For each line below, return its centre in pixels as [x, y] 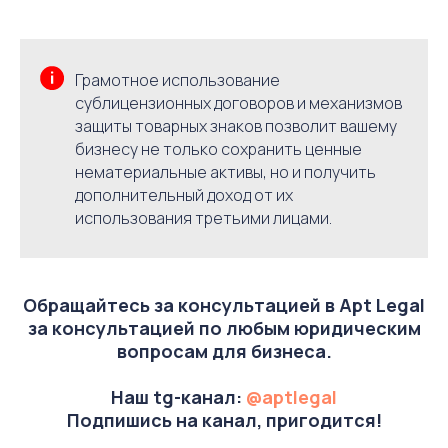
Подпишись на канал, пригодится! [224, 420]
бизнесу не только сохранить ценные [218, 149]
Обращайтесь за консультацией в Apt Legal [224, 305]
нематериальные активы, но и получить [225, 172]
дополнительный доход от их [184, 195]
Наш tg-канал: [176, 397]
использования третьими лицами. [203, 218]
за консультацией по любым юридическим [224, 328]
